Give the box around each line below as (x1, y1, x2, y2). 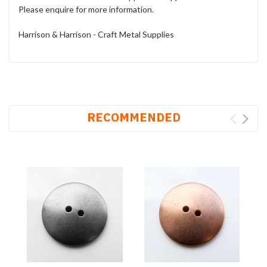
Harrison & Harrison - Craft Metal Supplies (18, 29, 174, 40)
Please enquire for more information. (18, 4, 154, 15)
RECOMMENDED (86, 109, 181, 126)
